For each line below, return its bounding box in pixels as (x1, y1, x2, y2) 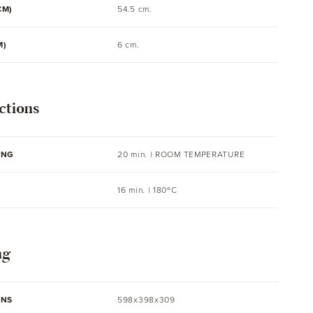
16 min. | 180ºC (117, 185, 177, 195)
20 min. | (117, 150, 156, 159)
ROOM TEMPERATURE (155, 150, 245, 159)
